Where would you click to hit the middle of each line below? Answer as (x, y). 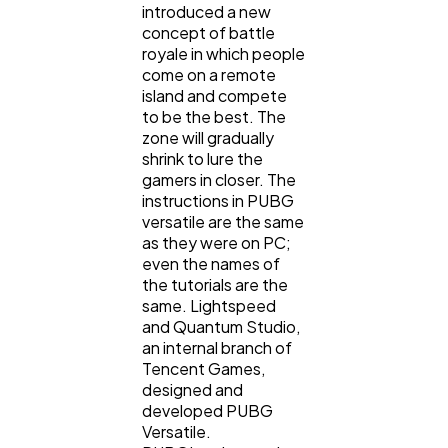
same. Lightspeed (209, 306)
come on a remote (209, 75)
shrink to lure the (202, 159)
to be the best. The (214, 117)
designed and (192, 390)
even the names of (211, 264)
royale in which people (223, 54)
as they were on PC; (216, 243)
